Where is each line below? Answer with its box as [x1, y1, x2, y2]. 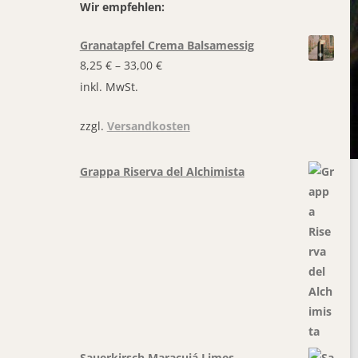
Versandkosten [106, 118, 190, 134]
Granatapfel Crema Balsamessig [79, 37, 254, 53]
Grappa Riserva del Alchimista [79, 164, 245, 180]
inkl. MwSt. [79, 79, 138, 95]
